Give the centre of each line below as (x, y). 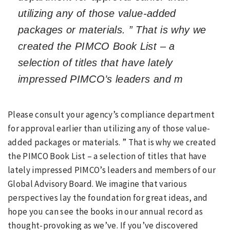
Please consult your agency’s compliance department (111, 114)
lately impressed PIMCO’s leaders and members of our (112, 170)
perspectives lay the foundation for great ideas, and (108, 198)
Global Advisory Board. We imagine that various (98, 184)
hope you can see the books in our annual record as (105, 212)
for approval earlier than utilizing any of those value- (109, 128)
